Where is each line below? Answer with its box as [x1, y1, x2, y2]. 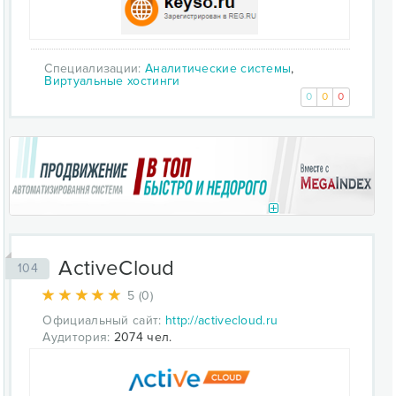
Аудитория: [42, 329, 110, 345]
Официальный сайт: [42, 312, 162, 328]
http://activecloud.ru [164, 312, 278, 328]
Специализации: [44, 60, 145, 76]
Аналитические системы [145, 60, 292, 76]
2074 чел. [110, 329, 172, 345]
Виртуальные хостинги [44, 72, 180, 88]
